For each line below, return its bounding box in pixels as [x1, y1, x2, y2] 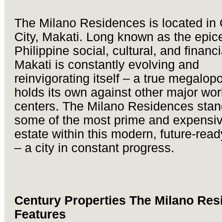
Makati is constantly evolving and [14, 57, 199, 71]
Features [14, 207, 66, 221]
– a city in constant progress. [14, 141, 174, 155]
